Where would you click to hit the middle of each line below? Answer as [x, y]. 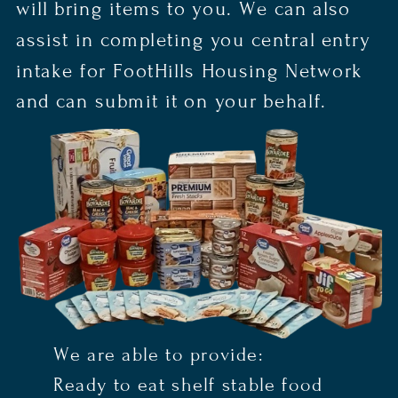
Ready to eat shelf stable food [188, 385]
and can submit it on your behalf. [171, 102]
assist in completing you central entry [193, 40]
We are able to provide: [158, 354]
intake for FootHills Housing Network [189, 71]
